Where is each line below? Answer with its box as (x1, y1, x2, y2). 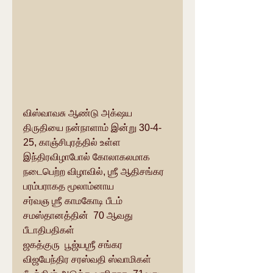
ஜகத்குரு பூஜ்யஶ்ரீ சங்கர (23, 239, 125, 250)
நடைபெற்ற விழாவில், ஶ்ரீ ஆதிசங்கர (23, 166, 166, 177)
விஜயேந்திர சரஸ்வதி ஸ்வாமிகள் (23, 254, 154, 265)
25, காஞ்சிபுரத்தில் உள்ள (23, 137, 123, 148)
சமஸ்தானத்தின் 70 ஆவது (23, 210, 135, 221)
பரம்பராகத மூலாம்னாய (23, 181, 116, 192)
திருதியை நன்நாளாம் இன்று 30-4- (23, 122, 161, 133)
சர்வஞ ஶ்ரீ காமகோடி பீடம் (23, 196, 125, 207)
